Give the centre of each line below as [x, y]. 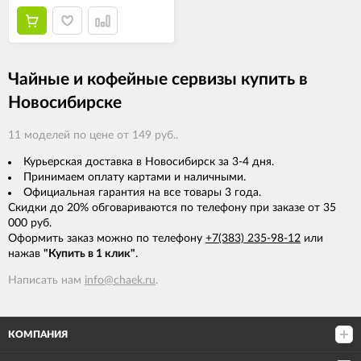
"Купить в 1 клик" [89, 254]
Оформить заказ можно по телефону [107, 239]
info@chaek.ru [120, 281]
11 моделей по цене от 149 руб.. [93, 136]
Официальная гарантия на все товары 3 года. [142, 193]
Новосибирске [65, 103]
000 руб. [30, 224]
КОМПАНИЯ [38, 335]
